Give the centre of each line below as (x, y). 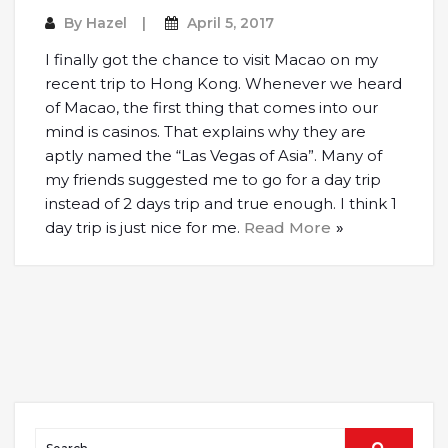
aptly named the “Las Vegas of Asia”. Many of (213, 156)
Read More (287, 228)
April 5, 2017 (230, 23)
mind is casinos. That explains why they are (205, 132)
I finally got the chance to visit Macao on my (211, 60)
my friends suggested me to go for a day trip (213, 180)
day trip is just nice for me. (144, 228)
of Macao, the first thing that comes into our (211, 108)
